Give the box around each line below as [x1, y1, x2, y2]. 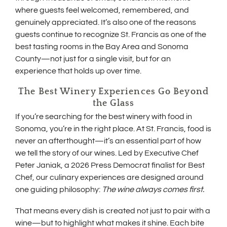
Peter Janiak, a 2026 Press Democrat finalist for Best [15, 161, 205, 169]
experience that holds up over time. [15, 66, 141, 75]
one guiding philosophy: [15, 185, 102, 194]
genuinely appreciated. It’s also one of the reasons [15, 18, 196, 26]
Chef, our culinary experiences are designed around [15, 173, 204, 181]
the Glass [92, 98, 135, 108]
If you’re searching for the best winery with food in [15, 112, 192, 121]
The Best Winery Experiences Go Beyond [18, 86, 209, 97]
